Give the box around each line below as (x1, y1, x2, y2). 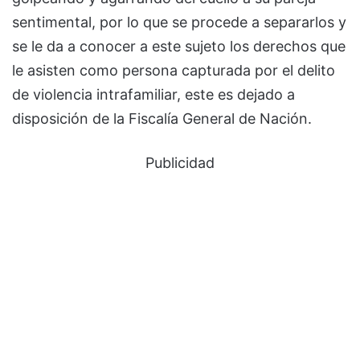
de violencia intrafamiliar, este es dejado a (12, 85, 295, 103)
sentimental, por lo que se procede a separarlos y (12, 13, 346, 31)
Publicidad (145, 153, 215, 171)
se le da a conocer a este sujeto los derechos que (12, 37, 346, 55)
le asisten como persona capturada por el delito (12, 61, 335, 79)
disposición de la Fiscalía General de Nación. (12, 109, 312, 127)
